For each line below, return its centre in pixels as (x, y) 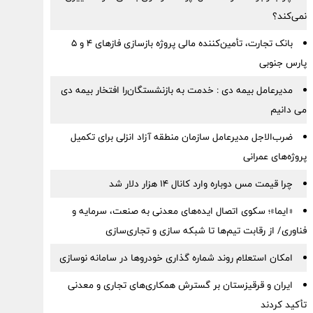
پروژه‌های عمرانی (275, 156)
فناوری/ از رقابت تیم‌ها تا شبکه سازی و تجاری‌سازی (206, 231)
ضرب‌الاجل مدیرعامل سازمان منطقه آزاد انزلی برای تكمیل (181, 137)
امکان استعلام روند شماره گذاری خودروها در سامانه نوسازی (176, 258)
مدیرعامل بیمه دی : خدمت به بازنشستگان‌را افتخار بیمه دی (176, 90)
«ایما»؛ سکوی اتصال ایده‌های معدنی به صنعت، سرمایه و (182, 211)
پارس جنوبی (283, 63)
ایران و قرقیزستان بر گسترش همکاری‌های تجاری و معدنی (180, 285)
